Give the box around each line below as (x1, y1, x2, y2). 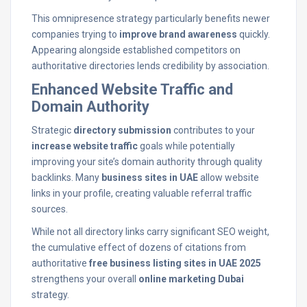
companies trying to (32, 29, 119, 40)
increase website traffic (32, 140, 138, 151)
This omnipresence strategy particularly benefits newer (32, 13, 270, 24)
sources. (32, 204, 68, 214)
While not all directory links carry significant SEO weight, (32, 226, 269, 237)
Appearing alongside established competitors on (32, 45, 241, 56)
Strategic (32, 125, 73, 136)
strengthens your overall (32, 273, 138, 284)
